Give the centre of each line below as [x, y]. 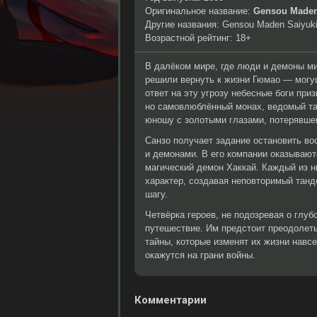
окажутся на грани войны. [200, 255]
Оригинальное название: [199, 11]
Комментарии [171, 300]
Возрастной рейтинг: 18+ [198, 38]
